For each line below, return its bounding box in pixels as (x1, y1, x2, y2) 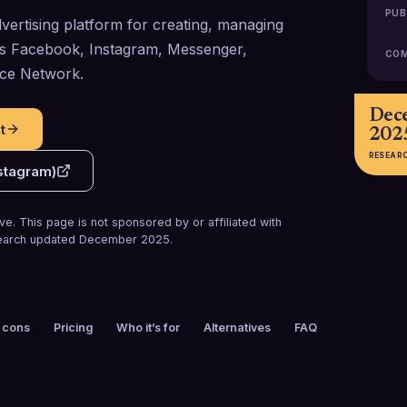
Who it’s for (116, 321, 180, 334)
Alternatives (203, 321, 271, 334)
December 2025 (79, 233, 170, 246)
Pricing (54, 321, 93, 334)
